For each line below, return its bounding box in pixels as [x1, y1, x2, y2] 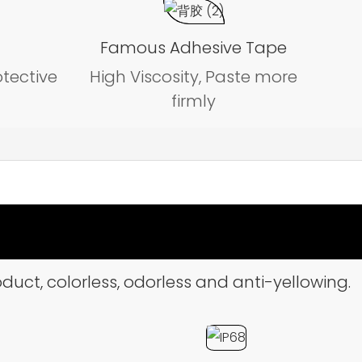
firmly [171, 90, 217, 113]
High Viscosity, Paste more [90, 65, 298, 89]
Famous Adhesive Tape [100, 36, 288, 59]
